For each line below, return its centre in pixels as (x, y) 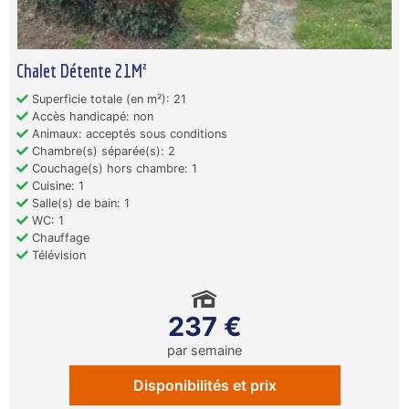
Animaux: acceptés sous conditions (128, 134)
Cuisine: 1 (56, 186)
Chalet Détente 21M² (82, 71)
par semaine (204, 351)
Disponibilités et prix (204, 386)
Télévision (57, 256)
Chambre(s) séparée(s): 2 (102, 152)
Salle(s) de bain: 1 (79, 204)
